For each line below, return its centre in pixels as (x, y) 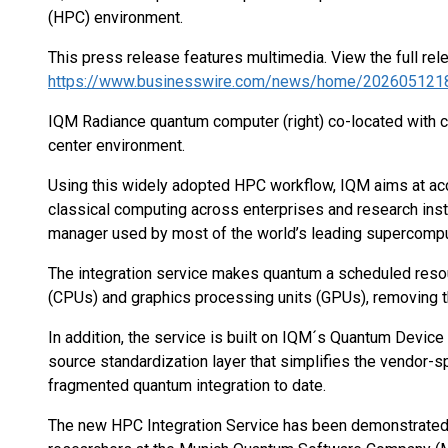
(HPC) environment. (115, 17)
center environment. (116, 145)
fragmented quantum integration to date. (187, 385)
